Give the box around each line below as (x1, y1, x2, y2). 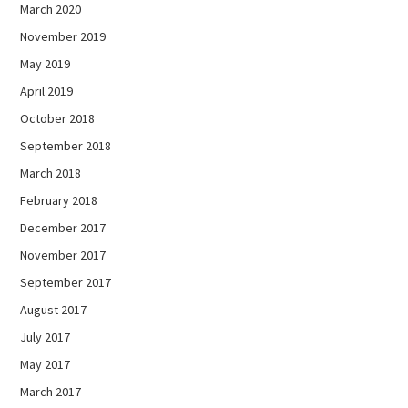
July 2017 (20, 328, 71, 345)
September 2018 (20, 137, 112, 154)
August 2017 (20, 301, 87, 318)
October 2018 (20, 109, 96, 127)
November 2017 (20, 246, 107, 263)
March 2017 (20, 382, 82, 400)
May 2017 (20, 355, 71, 372)
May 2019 (20, 55, 71, 72)
